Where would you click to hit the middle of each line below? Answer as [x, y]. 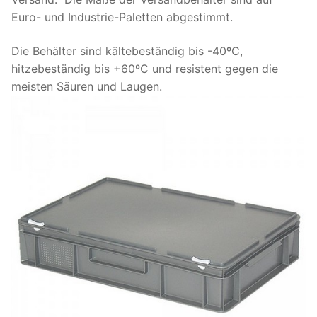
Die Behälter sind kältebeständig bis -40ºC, [127, 51]
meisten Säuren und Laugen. [87, 86]
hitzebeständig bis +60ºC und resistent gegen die [145, 68]
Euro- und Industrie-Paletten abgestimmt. [122, 17]
